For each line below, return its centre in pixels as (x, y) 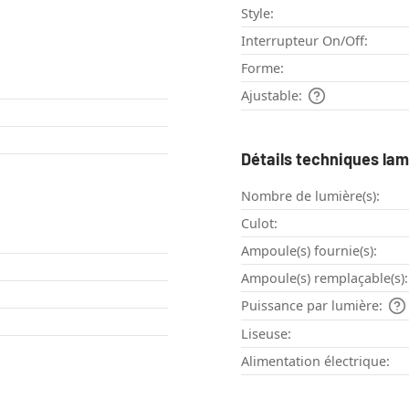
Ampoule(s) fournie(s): (309, 250)
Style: (257, 13)
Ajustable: (272, 95)
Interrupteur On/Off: (304, 40)
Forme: (262, 68)
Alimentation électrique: (315, 361)
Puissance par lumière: (312, 305)
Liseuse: (266, 333)
